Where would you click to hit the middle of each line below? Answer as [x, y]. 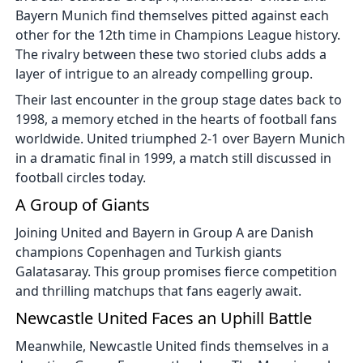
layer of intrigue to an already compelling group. [164, 73]
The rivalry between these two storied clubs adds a [171, 54]
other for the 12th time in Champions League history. [178, 34]
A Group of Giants [83, 204]
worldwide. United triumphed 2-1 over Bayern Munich [181, 138]
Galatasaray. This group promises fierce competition [177, 271]
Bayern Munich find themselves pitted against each [173, 15]
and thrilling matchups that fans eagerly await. [159, 290]
